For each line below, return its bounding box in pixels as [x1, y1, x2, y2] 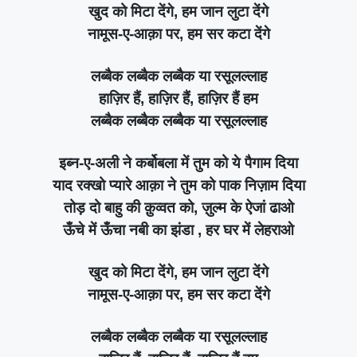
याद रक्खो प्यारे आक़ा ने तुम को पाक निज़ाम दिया [52, 176, 305, 194]
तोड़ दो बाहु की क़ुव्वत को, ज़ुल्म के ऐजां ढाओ [63, 198, 294, 216]
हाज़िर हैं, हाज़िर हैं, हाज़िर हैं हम [99, 89, 258, 107]
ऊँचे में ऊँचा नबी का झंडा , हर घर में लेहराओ [63, 221, 294, 238]
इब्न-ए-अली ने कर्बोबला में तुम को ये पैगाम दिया [59, 154, 298, 171]
